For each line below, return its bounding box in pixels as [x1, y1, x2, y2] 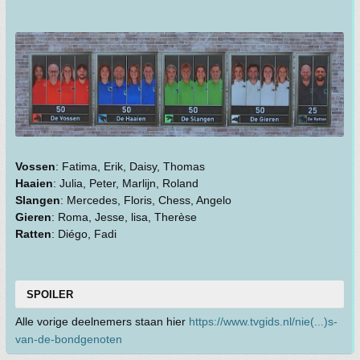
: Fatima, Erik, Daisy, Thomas [55, 160, 205, 174]
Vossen [15, 160, 55, 174]
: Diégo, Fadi [51, 227, 117, 241]
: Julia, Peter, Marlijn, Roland [53, 177, 198, 190]
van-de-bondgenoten [15, 333, 122, 346]
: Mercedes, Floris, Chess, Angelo [60, 194, 231, 207]
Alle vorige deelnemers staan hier [15, 315, 189, 329]
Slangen [15, 194, 60, 207]
